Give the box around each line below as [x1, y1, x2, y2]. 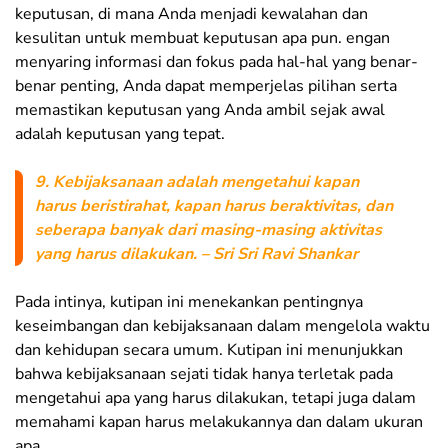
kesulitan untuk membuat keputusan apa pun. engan [15, 27, 390, 50]
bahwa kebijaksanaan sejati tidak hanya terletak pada [15, 363, 393, 386]
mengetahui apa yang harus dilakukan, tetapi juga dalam [15, 387, 416, 410]
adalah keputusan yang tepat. [15, 123, 225, 146]
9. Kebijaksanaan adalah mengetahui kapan [35, 171, 359, 194]
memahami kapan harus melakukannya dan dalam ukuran [15, 411, 423, 434]
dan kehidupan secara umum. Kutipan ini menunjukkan [15, 339, 403, 362]
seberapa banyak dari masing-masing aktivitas [35, 219, 382, 242]
